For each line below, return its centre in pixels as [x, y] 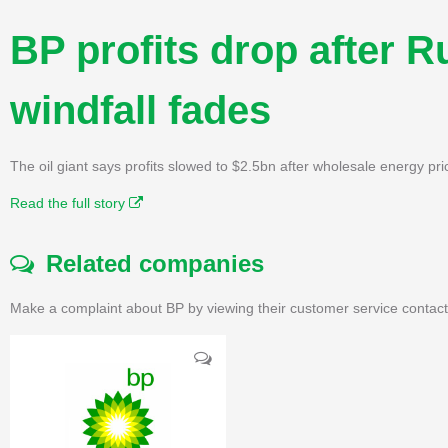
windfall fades [140, 109]
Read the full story [69, 202]
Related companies [149, 263]
